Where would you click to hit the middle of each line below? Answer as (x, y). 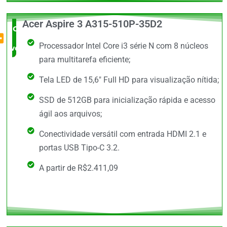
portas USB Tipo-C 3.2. (79, 148)
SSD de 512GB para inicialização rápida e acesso (127, 100)
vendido (25, 48)
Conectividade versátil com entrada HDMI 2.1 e (122, 134)
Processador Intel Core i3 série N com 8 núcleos (123, 46)
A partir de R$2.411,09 (78, 168)
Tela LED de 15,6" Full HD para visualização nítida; (129, 80)
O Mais (25, 29)
